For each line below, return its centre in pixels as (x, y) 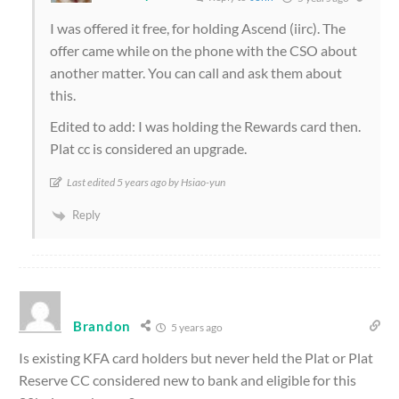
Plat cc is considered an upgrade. (148, 149)
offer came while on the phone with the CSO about (204, 51)
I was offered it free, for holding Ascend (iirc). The (198, 28)
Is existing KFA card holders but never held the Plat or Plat (196, 357)
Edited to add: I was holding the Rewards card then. (205, 126)
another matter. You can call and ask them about (196, 73)
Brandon (102, 326)
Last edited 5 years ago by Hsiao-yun (146, 183)
